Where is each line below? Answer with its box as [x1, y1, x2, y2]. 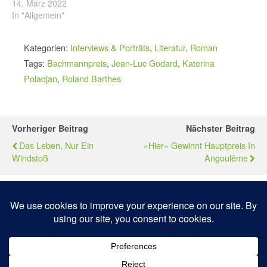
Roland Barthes [62, 72, 121, 85]
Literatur [154, 41, 185, 54]
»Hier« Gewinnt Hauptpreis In [144, 138, 255, 151]
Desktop [162, 234, 196, 246]
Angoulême [204, 151, 248, 164]
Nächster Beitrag [186, 122, 255, 134]
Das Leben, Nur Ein [19, 138, 94, 151]
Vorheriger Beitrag [12, 122, 88, 134]
